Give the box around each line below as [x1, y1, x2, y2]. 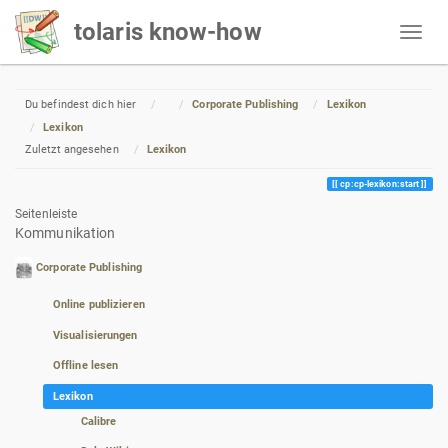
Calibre [80, 414, 117, 428]
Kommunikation [15, 224, 116, 241]
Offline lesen [52, 359, 119, 373]
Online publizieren [52, 298, 145, 312]
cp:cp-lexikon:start [340, 178, 420, 189]
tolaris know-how [74, 17, 262, 46]
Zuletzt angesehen [24, 143, 119, 157]
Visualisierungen [52, 328, 138, 342]
